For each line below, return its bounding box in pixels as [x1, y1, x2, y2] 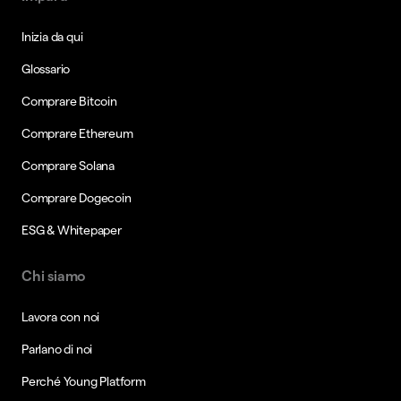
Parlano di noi [21, 341, 93, 356]
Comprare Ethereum [21, 125, 133, 141]
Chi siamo [21, 268, 87, 284]
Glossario [21, 61, 71, 76]
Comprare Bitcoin [21, 93, 117, 108]
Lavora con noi [21, 309, 100, 324]
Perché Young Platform [21, 373, 146, 388]
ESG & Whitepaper [21, 222, 122, 237]
